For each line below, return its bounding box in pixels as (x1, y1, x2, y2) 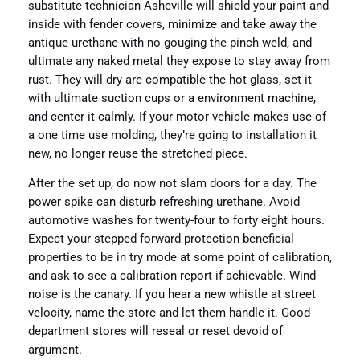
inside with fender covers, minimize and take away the (27, 17, 317, 31)
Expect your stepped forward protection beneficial (27, 232, 294, 247)
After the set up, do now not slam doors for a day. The (27, 177, 317, 191)
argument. (27, 343, 82, 358)
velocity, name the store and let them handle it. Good (27, 306, 310, 321)
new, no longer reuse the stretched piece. (27, 146, 247, 161)
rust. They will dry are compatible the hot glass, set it (27, 72, 312, 87)
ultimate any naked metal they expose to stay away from (27, 54, 330, 68)
